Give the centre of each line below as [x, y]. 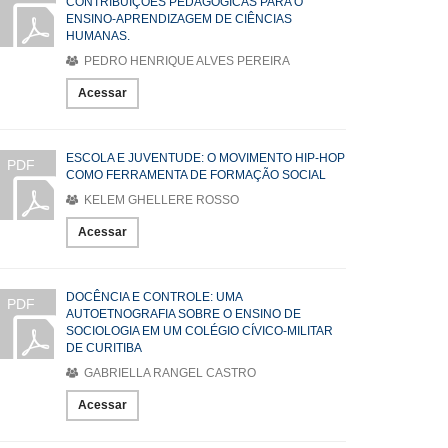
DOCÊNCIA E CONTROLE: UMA [154, 297]
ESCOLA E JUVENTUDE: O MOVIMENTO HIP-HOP [205, 158]
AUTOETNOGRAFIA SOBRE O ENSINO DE [183, 314]
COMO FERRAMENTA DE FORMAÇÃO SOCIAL [196, 175]
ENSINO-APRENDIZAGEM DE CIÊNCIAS [179, 19]
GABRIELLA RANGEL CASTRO [168, 373]
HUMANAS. [98, 36]
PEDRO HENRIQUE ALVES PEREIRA [185, 61]
